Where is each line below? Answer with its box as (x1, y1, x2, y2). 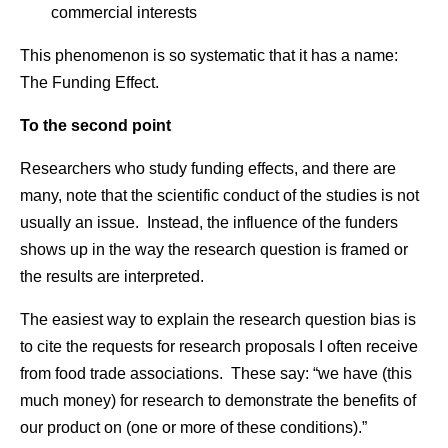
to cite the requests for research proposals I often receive (20, 338, 418, 355)
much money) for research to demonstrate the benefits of (20, 392, 416, 409)
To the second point (20, 117, 171, 134)
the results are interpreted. (20, 268, 204, 285)
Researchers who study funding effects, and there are (20, 160, 396, 177)
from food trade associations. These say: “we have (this (20, 365, 412, 382)
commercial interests (50, 4, 197, 21)
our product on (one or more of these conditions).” (20, 419, 367, 436)
